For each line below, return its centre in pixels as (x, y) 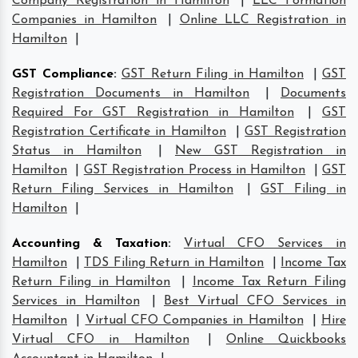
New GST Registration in (261, 151)
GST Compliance (63, 74)
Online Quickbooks (286, 339)
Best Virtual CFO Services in (255, 301)
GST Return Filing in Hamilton (213, 74)
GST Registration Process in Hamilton (195, 170)
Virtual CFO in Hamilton (101, 339)
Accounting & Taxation (90, 243)
